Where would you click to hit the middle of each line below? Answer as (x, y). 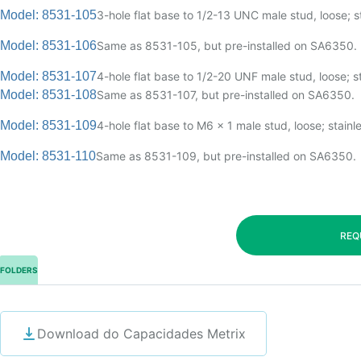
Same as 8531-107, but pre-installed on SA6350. (226, 95)
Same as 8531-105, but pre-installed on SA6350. (227, 46)
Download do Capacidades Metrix (141, 333)
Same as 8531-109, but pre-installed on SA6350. (226, 156)
